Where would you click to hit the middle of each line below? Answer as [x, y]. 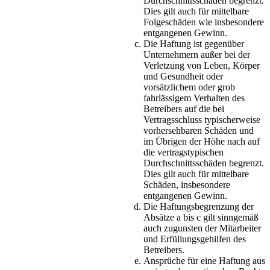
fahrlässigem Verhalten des [194, 98]
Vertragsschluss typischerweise [202, 120]
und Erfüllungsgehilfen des [195, 239]
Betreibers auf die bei [184, 109]
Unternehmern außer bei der [197, 55]
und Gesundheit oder [183, 77]
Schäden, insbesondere [187, 185]
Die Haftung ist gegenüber [194, 44]
